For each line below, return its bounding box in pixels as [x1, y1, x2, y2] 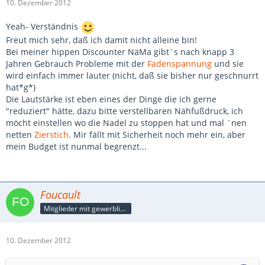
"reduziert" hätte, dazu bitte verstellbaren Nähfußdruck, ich [6, 105, 243, 117]
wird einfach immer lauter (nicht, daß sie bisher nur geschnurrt [6, 70, 258, 81]
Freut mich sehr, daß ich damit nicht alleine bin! [6, 34, 197, 46]
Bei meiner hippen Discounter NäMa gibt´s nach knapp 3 [6, 46, 234, 57]
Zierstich [34, 129, 69, 140]
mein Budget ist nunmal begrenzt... [6, 141, 147, 152]
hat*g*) [6, 82, 35, 93]
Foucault [40, 188, 80, 202]
